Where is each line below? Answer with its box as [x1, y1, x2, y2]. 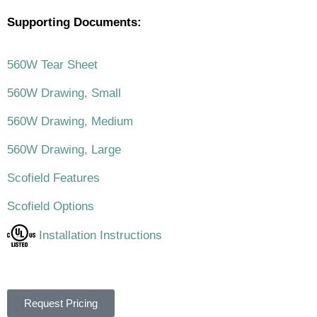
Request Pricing [24, 297, 98, 310]
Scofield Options [7, 200, 94, 214]
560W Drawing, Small [7, 86, 121, 100]
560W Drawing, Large [7, 143, 121, 157]
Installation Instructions [35, 228, 162, 242]
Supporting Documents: [7, 16, 142, 30]
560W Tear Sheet [7, 58, 98, 72]
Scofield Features [7, 171, 100, 185]
